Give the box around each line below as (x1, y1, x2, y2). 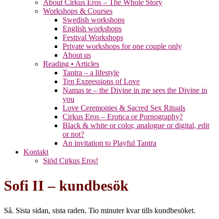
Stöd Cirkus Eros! (43, 156, 98, 165)
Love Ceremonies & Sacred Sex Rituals (63, 104, 185, 112)
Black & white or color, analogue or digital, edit (63, 121, 209, 130)
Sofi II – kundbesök (4, 177, 129, 194)
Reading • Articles (43, 60, 99, 68)
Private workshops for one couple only (63, 42, 182, 51)
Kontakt (23, 148, 48, 156)
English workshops (63, 24, 122, 33)
